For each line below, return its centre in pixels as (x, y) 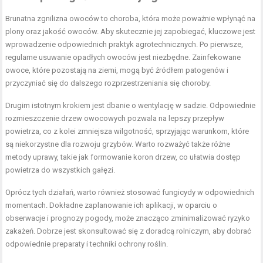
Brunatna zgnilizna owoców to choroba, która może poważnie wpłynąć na (131, 19)
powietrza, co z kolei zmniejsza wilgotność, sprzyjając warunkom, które (127, 131)
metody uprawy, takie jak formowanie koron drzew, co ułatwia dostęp (123, 157)
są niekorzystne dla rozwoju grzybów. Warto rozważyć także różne (118, 144)
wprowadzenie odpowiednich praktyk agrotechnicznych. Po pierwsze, (124, 45)
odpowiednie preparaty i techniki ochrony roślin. (87, 244)
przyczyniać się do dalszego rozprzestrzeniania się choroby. (108, 83)
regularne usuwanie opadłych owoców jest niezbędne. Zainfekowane (123, 58)
